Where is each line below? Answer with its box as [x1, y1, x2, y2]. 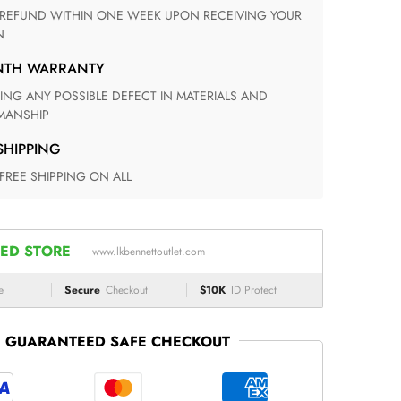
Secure [64, 282, 100, 298]
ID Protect [230, 282, 277, 298]
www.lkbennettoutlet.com [91, 243, 205, 260]
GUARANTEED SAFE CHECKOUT [5, 331, 231, 352]
